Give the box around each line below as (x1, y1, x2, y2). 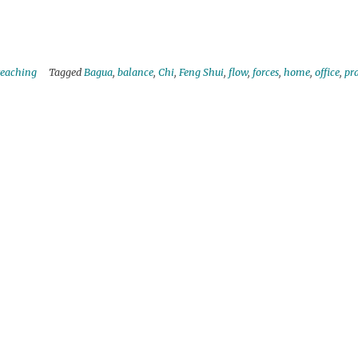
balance (117, 66, 153, 79)
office (315, 66, 340, 79)
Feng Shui (179, 66, 224, 79)
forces (253, 66, 279, 79)
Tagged (49, 66, 84, 79)
